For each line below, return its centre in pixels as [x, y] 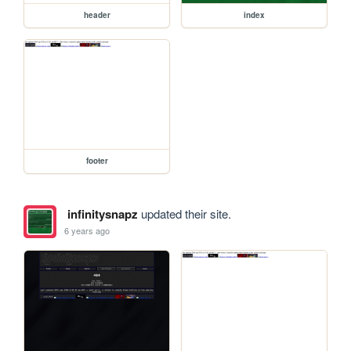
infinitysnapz [102, 214]
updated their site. [184, 214]
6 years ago [87, 230]
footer [97, 161]
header [97, 15]
